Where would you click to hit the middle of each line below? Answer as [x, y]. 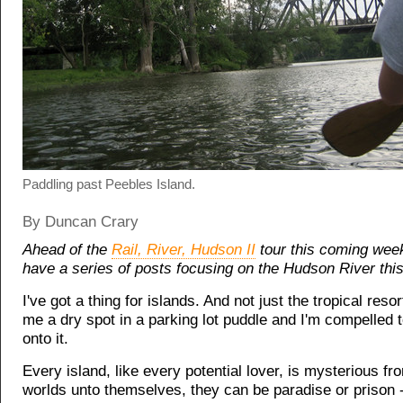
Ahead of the [67, 250]
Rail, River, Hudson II [184, 250]
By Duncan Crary [81, 222]
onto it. [45, 339]
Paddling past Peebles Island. [109, 184]
